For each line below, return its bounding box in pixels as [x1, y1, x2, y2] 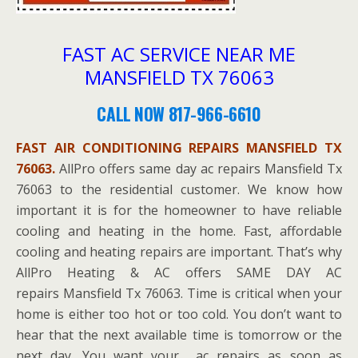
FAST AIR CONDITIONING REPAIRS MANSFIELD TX [16, 139, 342, 157]
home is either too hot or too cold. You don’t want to [16, 305, 342, 323]
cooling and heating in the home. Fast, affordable [16, 222, 342, 240]
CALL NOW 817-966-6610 [97, 101, 261, 126]
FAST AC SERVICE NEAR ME [62, 41, 296, 67]
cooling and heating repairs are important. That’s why [16, 243, 342, 261]
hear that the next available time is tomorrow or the [16, 326, 342, 344]
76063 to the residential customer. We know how [16, 181, 342, 198]
